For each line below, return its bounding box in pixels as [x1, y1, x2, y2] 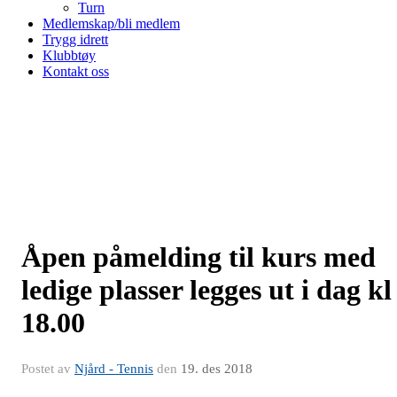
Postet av [21, 362, 74, 376]
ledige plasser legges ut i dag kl [21, 274, 392, 306]
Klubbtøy [43, 48, 96, 63]
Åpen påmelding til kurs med [21, 241, 376, 273]
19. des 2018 [181, 362, 253, 376]
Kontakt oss [43, 64, 109, 79]
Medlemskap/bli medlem [43, 16, 180, 31]
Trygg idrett [43, 32, 108, 47]
